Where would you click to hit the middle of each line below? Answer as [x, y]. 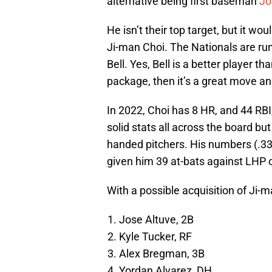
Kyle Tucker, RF [155, 237]
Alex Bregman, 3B [162, 254]
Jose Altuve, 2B [156, 220]
